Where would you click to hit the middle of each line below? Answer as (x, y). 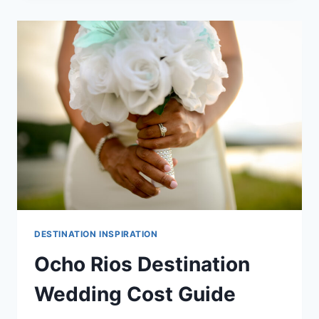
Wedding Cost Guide (135, 294)
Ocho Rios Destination (142, 265)
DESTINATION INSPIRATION (96, 234)
